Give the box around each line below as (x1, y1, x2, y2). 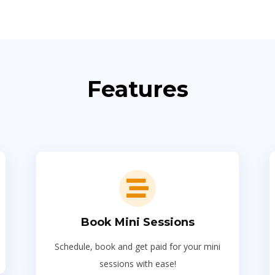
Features (87, 76, 188, 103)
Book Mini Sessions (80, 215, 195, 229)
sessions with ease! (99, 258, 176, 269)
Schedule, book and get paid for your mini (55, 241, 220, 252)
